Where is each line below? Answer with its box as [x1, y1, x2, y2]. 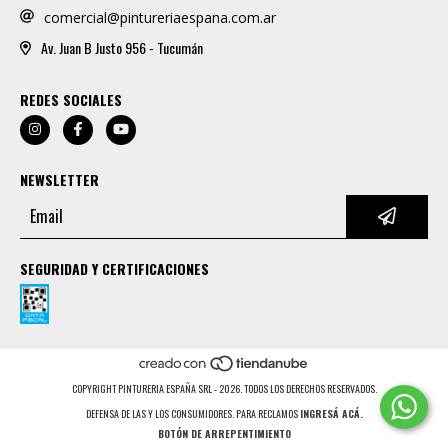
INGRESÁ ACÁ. [299, 405, 363, 421]
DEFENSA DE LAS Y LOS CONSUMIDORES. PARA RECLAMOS [85, 405, 298, 421]
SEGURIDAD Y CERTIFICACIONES [20, 257, 209, 279]
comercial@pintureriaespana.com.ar [44, 7, 276, 27]
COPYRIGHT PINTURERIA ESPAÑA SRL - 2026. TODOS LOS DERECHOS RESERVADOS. [71, 380, 377, 396]
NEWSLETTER [20, 168, 99, 190]
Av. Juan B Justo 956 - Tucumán [40, 37, 203, 59]
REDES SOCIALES [20, 88, 122, 110]
